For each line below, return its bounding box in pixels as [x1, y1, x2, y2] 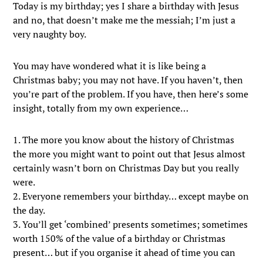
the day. [13, 204, 46, 217]
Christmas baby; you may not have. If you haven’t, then [13, 73, 244, 86]
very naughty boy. [13, 28, 87, 41]
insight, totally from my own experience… [13, 102, 189, 114]
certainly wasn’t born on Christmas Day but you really [13, 161, 240, 174]
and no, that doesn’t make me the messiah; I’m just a [13, 14, 236, 26]
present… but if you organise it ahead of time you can [13, 246, 236, 259]
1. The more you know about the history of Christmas [13, 133, 235, 146]
